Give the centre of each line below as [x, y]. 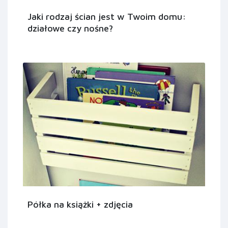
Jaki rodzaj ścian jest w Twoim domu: [107, 17]
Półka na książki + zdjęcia [80, 204]
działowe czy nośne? [70, 28]
